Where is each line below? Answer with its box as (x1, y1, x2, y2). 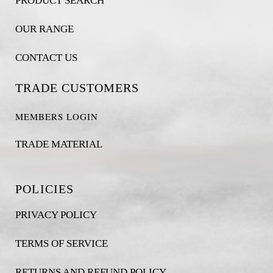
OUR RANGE (15, 23, 74, 35)
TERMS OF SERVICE (15, 238, 108, 249)
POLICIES (15, 182, 74, 196)
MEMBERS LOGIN (15, 110, 98, 122)
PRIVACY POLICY (15, 209, 97, 221)
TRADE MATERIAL (15, 138, 102, 150)
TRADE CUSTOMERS (15, 81, 139, 94)
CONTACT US (15, 52, 77, 63)
